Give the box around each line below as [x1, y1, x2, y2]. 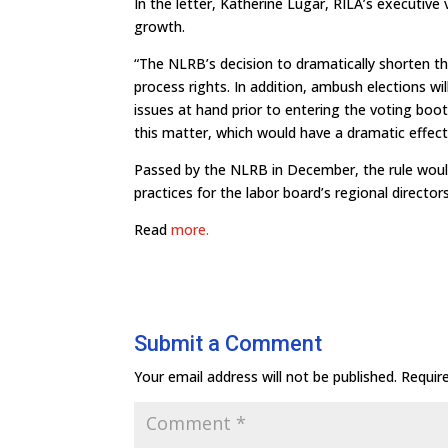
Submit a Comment [134, 331, 323, 356]
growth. [134, 17, 186, 36]
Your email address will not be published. [134, 367, 398, 386]
